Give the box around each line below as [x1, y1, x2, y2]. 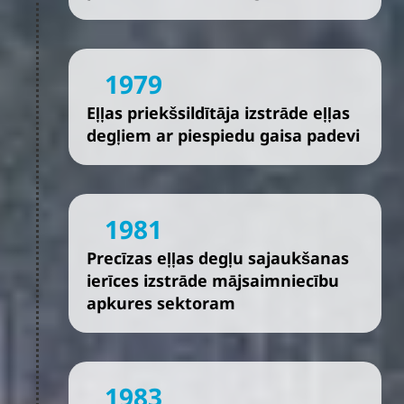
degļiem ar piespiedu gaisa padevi [87, 124, 360, 146]
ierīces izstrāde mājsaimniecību [87, 270, 339, 291]
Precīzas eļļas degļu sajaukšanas [87, 247, 349, 269]
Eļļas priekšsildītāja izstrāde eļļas [87, 102, 350, 124]
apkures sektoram [87, 292, 235, 314]
